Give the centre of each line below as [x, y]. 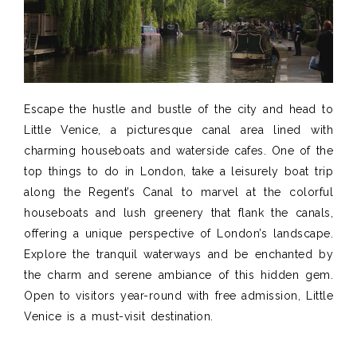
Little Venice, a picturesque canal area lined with [178, 129]
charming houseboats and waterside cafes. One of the [178, 150]
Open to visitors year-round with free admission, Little [178, 295]
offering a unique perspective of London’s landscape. [178, 233]
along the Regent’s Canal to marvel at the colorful [178, 192]
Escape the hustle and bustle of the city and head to [178, 109]
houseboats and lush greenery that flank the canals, [178, 212]
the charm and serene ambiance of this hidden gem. [178, 275]
